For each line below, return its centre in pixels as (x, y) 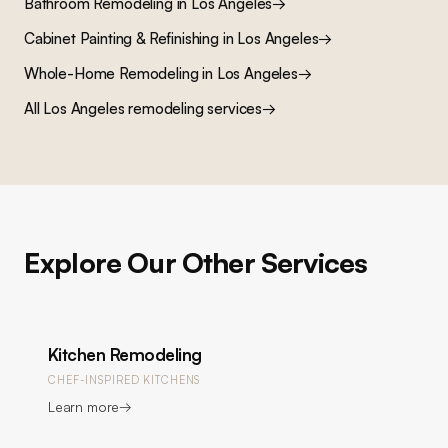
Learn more (84, 406)
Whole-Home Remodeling (111, 73)
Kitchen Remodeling (125, 354)
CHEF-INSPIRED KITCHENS (124, 380)
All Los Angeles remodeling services (143, 108)
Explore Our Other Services (196, 262)
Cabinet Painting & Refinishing (121, 38)
